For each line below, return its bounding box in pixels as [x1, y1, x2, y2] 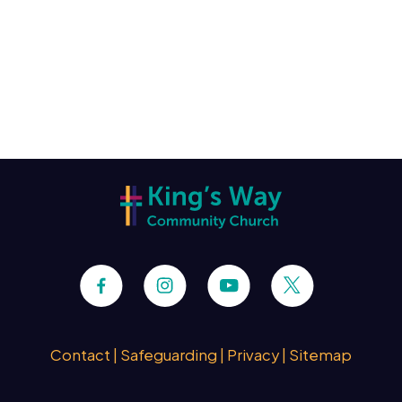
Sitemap [289, 345, 352, 364]
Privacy [227, 345, 279, 364]
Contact [50, 345, 110, 364]
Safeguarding [120, 345, 217, 364]
